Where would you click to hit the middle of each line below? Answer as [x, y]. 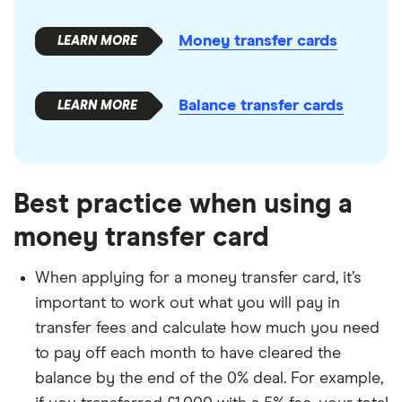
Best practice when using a [183, 204]
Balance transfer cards [261, 105]
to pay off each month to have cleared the [188, 353]
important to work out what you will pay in [188, 303]
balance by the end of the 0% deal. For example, [209, 378]
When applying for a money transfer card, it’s [198, 278]
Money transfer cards [258, 41]
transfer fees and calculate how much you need [207, 328]
